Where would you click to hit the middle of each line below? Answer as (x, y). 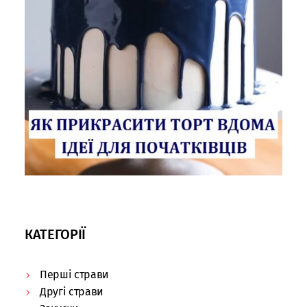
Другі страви (72, 291)
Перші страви (75, 274)
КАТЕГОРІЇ (56, 234)
